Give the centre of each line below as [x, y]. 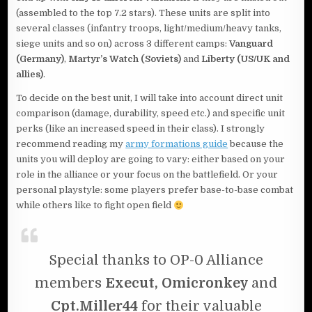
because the [256, 144]
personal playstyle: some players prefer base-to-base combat [155, 190]
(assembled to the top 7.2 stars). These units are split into [143, 13]
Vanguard [251, 44]
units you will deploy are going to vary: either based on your [151, 159]
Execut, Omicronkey [178, 283]
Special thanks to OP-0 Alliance [156, 260]
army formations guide [177, 144]
